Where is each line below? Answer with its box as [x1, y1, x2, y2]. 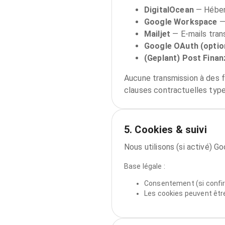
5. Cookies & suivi [124, 124, 207, 136]
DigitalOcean [144, 5, 194, 15]
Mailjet [144, 29, 171, 39]
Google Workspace [144, 17, 217, 27]
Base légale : [124, 162, 165, 170]
